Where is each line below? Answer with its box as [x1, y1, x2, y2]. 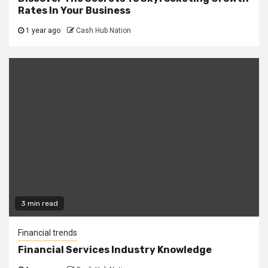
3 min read [21, 199, 58, 208]
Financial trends [18, 228, 77, 237]
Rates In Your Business [18, 5, 130, 16]
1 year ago [24, 26, 60, 35]
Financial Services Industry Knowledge [18, 244, 212, 255]
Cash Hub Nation [76, 26, 131, 35]
